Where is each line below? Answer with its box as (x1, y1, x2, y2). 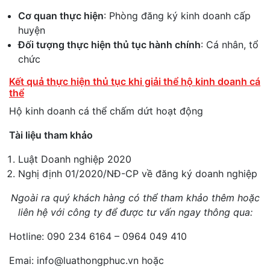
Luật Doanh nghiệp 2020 (18, 153, 131, 166)
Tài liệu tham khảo (9, 129, 93, 142)
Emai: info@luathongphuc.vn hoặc (9, 254, 164, 267)
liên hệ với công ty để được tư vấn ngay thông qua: (17, 206, 253, 219)
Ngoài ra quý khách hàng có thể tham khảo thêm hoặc (10, 192, 260, 204)
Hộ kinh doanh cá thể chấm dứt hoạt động (9, 105, 203, 118)
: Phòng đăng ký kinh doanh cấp (104, 10, 251, 22)
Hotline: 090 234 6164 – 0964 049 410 (9, 230, 187, 243)
